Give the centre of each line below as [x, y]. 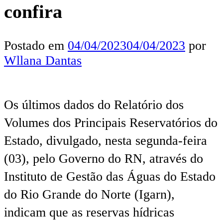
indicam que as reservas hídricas [89, 212]
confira [33, 12]
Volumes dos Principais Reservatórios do [111, 122]
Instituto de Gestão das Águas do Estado [110, 176]
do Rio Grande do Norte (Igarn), [89, 194]
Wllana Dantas [43, 60]
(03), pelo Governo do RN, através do [104, 158]
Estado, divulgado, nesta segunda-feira [106, 140]
